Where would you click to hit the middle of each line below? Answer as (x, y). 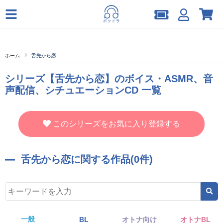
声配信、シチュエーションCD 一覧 (83, 90)
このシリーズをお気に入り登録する (116, 124)
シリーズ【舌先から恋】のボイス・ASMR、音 (109, 79)
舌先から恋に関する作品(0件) (87, 159)
